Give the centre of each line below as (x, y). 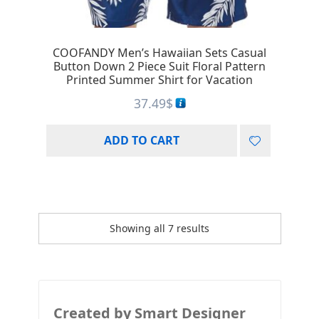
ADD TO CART (141, 140)
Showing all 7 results (159, 228)
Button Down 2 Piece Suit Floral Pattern (159, 67)
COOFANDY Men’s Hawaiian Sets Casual (159, 53)
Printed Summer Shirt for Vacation (159, 80)
